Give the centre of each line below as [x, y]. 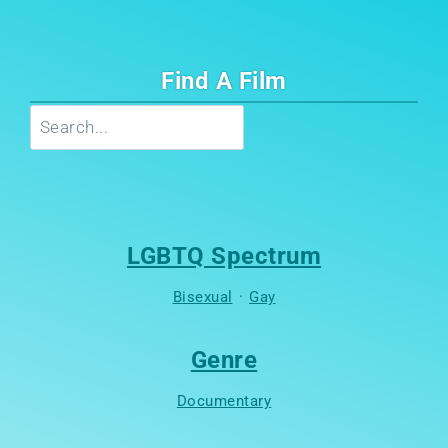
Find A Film [224, 80]
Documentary [224, 400]
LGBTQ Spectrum [224, 255]
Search [247, 116]
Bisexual [202, 296]
